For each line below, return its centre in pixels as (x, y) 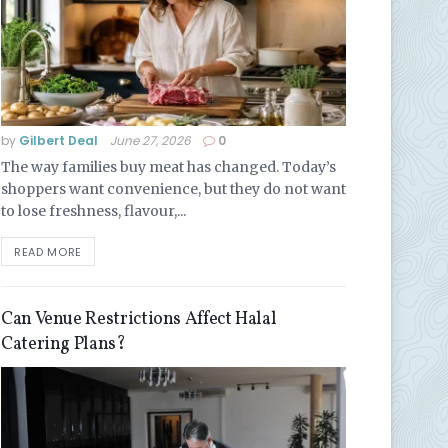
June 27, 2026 (150, 140)
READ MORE (48, 251)
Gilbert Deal (58, 140)
